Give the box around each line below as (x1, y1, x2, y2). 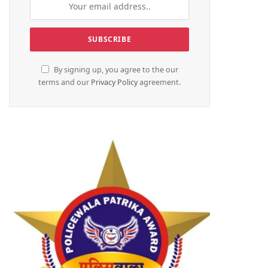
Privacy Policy (91, 77, 138, 87)
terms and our (38, 77, 91, 87)
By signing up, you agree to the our (51, 64, 178, 75)
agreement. (138, 77, 181, 87)
